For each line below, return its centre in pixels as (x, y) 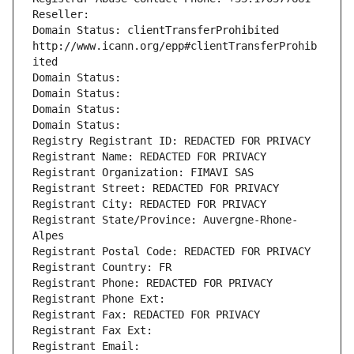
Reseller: (64, 15)
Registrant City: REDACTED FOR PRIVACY (149, 204)
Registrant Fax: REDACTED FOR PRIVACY (146, 315)
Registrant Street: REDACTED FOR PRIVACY (156, 188)
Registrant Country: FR (102, 267)
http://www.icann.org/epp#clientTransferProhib (175, 46)
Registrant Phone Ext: (99, 299)
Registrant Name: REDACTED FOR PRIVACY (149, 157)
